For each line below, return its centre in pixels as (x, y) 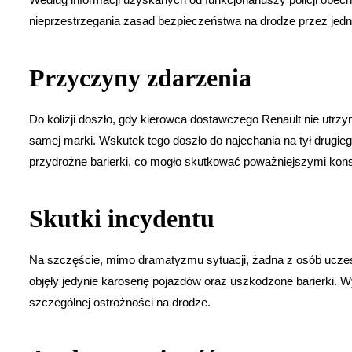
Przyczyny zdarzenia (140, 77)
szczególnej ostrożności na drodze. (120, 302)
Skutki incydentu (122, 218)
